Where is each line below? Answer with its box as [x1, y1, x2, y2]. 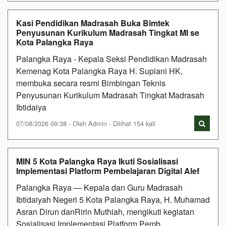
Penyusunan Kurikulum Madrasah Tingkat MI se [16, 26, 199, 38]
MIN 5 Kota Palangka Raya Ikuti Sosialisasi [16, 155, 178, 167]
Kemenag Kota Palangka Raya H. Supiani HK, [16, 65, 183, 77]
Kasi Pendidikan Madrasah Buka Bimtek [16, 17, 169, 29]
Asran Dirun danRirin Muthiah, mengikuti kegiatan [16, 205, 194, 217]
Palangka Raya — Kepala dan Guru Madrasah [16, 181, 183, 193]
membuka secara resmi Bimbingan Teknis [16, 77, 165, 89]
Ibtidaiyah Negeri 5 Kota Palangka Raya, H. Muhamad [16, 193, 210, 205]
